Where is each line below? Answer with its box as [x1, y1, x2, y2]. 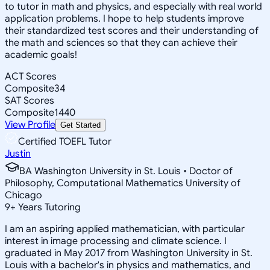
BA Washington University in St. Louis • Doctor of [19, 165, 233, 177]
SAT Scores [5, 94, 54, 107]
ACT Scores [5, 70, 57, 83]
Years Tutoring [16, 201, 81, 213]
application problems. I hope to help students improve [5, 12, 244, 25]
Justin [5, 147, 31, 160]
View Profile [5, 118, 55, 131]
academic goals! [5, 48, 77, 61]
